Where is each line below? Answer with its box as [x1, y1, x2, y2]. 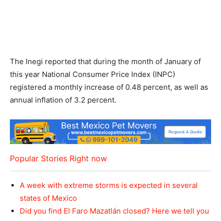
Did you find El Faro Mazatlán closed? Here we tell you [20, 206, 209, 216]
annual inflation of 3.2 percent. [10, 95, 116, 105]
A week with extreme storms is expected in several [20, 181, 198, 190]
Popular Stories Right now [10, 153, 107, 164]
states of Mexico [20, 193, 77, 203]
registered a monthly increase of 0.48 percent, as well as [10, 82, 208, 92]
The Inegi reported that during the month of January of [10, 56, 201, 66]
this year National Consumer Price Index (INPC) [10, 69, 175, 79]
